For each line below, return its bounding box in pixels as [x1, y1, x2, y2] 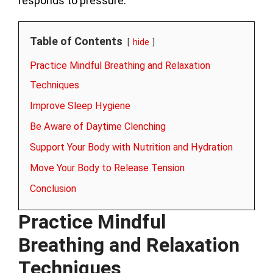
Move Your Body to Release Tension [30, 161, 185, 174]
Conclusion [30, 182, 76, 194]
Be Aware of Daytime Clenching [30, 120, 166, 132]
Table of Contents [30, 34, 122, 48]
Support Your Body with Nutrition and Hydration [30, 141, 233, 153]
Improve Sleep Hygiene [30, 99, 130, 112]
